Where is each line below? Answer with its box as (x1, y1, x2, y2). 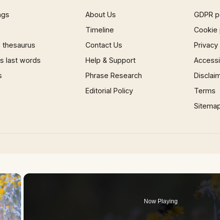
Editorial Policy (85, 86, 134, 95)
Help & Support (85, 56, 136, 64)
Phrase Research (85, 71, 142, 80)
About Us (85, 10, 116, 19)
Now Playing (144, 198, 178, 205)
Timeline (85, 26, 114, 34)
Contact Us (85, 41, 123, 49)
